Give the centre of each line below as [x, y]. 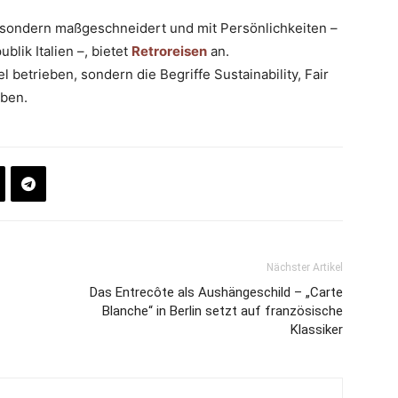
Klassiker [317, 330]
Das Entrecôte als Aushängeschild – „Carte [216, 292]
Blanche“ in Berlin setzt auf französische [223, 311]
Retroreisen [169, 51]
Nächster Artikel [305, 267]
